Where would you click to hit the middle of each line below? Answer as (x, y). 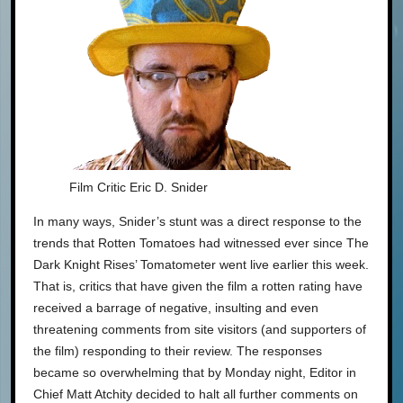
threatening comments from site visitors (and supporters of (200, 329)
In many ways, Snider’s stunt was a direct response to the (197, 221)
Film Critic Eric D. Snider (139, 187)
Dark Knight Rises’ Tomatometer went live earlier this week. (201, 264)
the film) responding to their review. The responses (178, 350)
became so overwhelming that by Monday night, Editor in (195, 372)
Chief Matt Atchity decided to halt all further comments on (196, 394)
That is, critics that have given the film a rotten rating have (198, 286)
